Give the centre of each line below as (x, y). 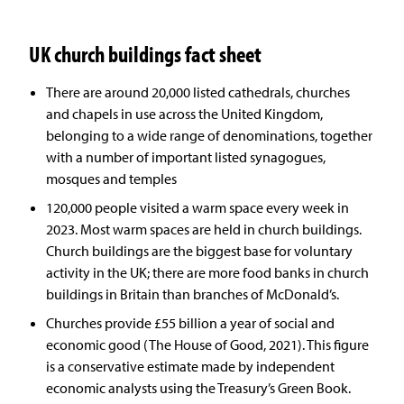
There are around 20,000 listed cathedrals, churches (198, 92)
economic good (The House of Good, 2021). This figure (208, 345)
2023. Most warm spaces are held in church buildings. (204, 230)
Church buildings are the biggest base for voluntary (200, 251)
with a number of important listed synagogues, (186, 157)
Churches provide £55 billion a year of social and (191, 323)
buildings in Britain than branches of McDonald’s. (193, 294)
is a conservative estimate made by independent (191, 367)
